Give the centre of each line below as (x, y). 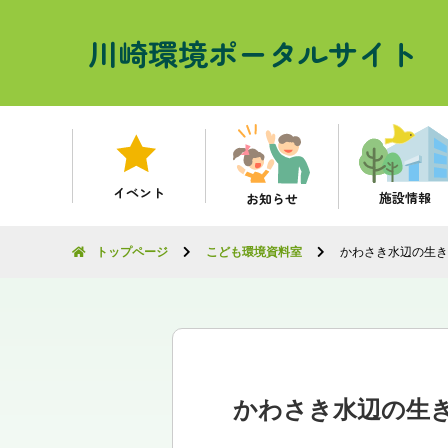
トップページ (132, 252)
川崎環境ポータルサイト (253, 53)
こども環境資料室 (254, 252)
